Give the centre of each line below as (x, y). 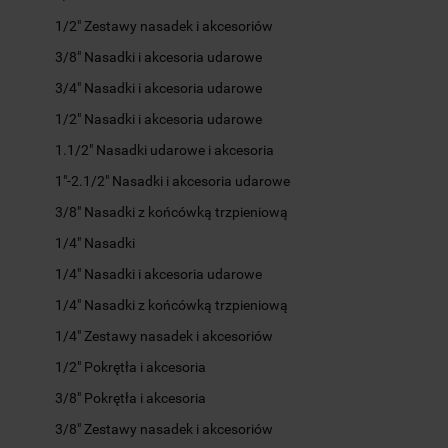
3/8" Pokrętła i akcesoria (130, 397)
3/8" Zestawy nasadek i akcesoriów (164, 428)
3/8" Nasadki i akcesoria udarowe (158, 56)
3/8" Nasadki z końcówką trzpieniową (171, 211)
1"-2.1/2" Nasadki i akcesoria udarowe (172, 180)
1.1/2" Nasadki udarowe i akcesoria (164, 149)
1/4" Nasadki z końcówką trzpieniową (171, 304)
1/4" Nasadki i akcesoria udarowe (158, 273)
